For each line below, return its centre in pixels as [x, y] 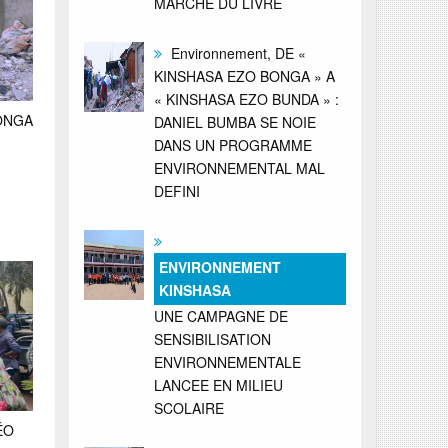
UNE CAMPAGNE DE [220, 315]
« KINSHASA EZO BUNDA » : [246, 98]
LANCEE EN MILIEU [218, 384]
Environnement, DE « [236, 52]
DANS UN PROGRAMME [232, 144]
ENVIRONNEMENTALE [227, 361]
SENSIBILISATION [212, 338]
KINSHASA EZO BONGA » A [244, 75]
